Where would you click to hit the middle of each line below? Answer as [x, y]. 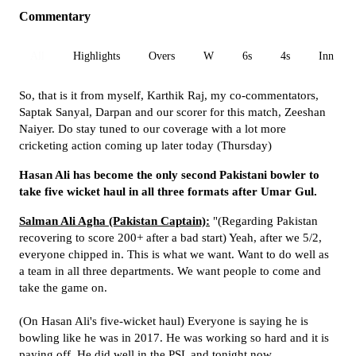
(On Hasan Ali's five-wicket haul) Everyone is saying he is [164, 321]
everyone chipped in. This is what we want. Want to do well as [174, 254]
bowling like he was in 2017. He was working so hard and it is [174, 338]
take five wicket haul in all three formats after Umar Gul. [168, 192]
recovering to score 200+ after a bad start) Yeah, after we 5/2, [170, 238]
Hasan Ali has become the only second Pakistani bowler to [169, 175]
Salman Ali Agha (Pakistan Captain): [114, 221]
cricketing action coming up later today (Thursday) [145, 145]
